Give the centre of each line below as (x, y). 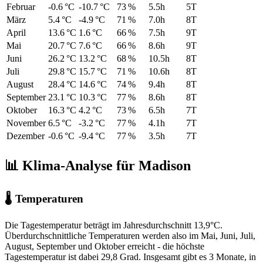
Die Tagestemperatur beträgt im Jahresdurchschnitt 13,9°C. (114, 225)
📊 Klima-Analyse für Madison (98, 165)
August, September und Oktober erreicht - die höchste (104, 247)
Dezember (26, 136)
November (26, 123)
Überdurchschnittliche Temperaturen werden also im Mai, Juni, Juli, (130, 236)
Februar (21, 6)
